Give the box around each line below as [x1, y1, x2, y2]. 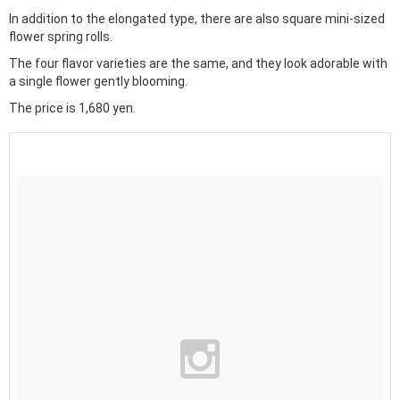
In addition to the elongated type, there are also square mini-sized [9, 11, 385, 26]
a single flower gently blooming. [9, 73, 187, 88]
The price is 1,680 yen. [9, 100, 136, 115]
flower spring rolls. [9, 29, 112, 44]
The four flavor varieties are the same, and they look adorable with [9, 55, 387, 71]
